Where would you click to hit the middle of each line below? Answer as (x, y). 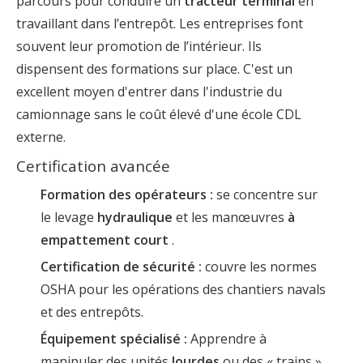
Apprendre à (228, 338)
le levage (69, 217)
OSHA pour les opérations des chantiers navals (183, 289)
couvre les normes (261, 266)
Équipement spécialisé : (115, 338)
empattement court (106, 239)
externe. (41, 137)
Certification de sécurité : (123, 266)
